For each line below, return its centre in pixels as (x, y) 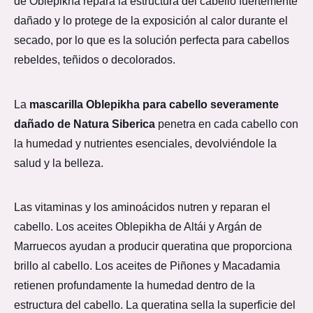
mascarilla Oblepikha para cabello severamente (154, 104)
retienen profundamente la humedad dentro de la (134, 285)
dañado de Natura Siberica (85, 124)
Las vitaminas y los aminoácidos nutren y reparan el (142, 207)
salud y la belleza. (59, 163)
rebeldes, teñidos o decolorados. (95, 60)
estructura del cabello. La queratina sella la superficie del (155, 305)
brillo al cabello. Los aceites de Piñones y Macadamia (147, 265)
